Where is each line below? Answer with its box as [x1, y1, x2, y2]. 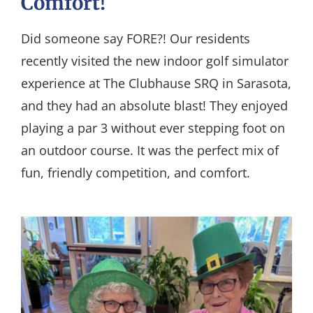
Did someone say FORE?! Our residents [20, 29, 250, 47]
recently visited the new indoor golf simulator [20, 52, 289, 69]
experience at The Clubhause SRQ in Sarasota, [20, 74, 291, 92]
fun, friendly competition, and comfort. [20, 163, 250, 181]
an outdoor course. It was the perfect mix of [20, 141, 279, 159]
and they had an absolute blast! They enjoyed [20, 96, 288, 114]
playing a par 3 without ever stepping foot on [20, 119, 285, 136]
